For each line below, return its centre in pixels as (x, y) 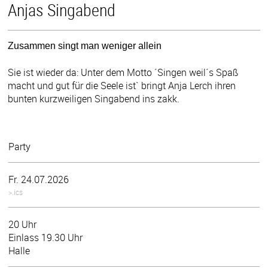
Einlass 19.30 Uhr (45, 237)
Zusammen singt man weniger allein (85, 46)
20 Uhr (22, 224)
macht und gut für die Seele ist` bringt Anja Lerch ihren (122, 85)
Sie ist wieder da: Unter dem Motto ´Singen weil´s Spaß (123, 72)
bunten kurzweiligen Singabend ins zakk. (94, 98)
